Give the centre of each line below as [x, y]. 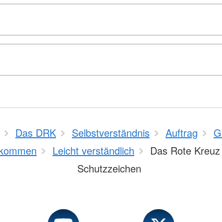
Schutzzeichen [109, 168]
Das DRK [36, 133]
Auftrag [182, 133]
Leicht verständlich [93, 151]
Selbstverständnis [111, 133]
